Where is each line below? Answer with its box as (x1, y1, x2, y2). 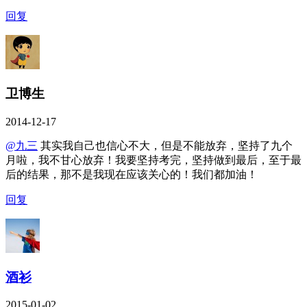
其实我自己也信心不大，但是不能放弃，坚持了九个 (38, 139, 293, 151)
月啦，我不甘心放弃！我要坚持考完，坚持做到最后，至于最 (5, 153, 302, 166)
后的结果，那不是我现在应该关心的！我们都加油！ (5, 168, 258, 180)
